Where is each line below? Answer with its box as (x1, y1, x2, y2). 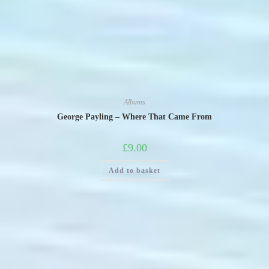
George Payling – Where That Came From (57, 112, 212, 121)
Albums (124, 98, 145, 106)
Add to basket (109, 166, 160, 175)
